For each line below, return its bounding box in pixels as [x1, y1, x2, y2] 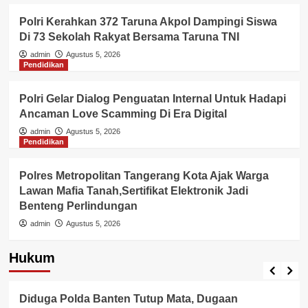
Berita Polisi [23, 260, 67, 269]
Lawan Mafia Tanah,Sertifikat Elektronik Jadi [19, 184, 248, 197]
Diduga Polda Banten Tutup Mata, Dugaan [19, 292, 238, 305]
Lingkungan [115, 260, 160, 269]
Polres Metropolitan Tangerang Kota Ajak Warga [19, 169, 269, 181]
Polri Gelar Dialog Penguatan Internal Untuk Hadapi [19, 92, 286, 104]
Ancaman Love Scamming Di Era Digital [19, 107, 227, 120]
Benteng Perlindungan [19, 199, 137, 212]
